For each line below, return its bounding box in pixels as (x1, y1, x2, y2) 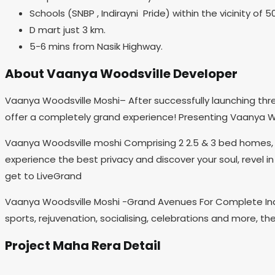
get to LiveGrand (5, 169, 82, 183)
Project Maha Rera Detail (5, 236, 161, 254)
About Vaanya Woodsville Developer (5, 64, 238, 82)
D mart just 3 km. (29, 23, 106, 36)
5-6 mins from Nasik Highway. (29, 39, 163, 53)
